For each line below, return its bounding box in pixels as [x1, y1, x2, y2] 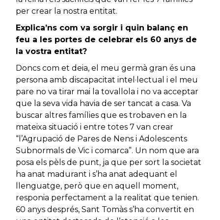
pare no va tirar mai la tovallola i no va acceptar [16, 87, 198, 97]
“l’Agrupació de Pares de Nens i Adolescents [16, 134, 187, 144]
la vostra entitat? [16, 47, 87, 56]
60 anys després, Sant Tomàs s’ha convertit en [16, 205, 194, 215]
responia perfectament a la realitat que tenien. [16, 193, 199, 203]
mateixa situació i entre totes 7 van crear [16, 122, 173, 132]
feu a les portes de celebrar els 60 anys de [16, 35, 197, 45]
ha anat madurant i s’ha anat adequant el [16, 169, 177, 179]
